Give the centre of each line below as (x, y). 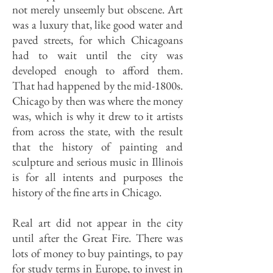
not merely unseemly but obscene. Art (97, 9)
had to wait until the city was (97, 55)
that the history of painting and (97, 147)
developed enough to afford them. (97, 70)
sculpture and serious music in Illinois (97, 162)
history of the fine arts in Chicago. (87, 192)
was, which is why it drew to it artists (97, 116)
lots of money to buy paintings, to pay (97, 253)
